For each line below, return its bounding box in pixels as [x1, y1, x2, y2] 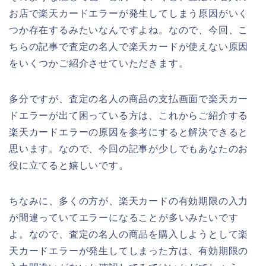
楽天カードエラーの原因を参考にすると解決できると [9, 127, 249, 138]
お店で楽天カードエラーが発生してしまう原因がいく [9, 8, 249, 19]
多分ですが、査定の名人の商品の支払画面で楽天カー [9, 94, 249, 104]
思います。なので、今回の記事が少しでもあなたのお [9, 144, 249, 154]
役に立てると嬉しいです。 [9, 160, 129, 171]
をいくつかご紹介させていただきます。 [9, 58, 189, 69]
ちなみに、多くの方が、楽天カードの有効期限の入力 [9, 196, 249, 207]
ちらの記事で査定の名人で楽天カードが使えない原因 [9, 42, 249, 52]
